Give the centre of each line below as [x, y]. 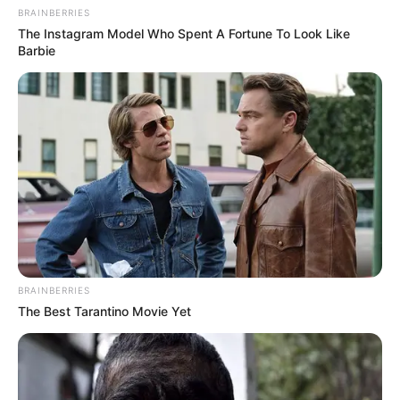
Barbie [37, 51]
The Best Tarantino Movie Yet [104, 312]
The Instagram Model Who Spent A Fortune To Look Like [184, 34]
